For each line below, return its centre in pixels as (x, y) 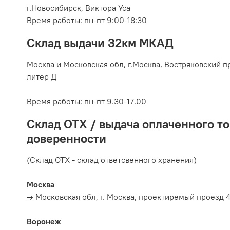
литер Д (42, 76)
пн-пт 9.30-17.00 (115, 101)
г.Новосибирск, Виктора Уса (79, 7)
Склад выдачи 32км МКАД (100, 42)
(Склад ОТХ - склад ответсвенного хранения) (112, 159)
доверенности (68, 138)
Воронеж (44, 221)
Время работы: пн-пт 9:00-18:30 (87, 20)
